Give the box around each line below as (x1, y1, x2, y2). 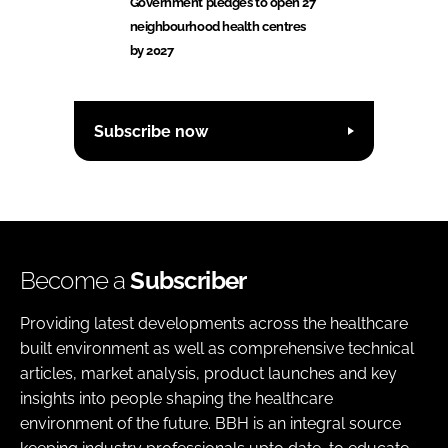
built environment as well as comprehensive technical (20, 339, 414, 359)
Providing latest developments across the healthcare (20, 314, 408, 334)
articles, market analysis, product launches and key (20, 364, 397, 384)
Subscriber (130, 266, 247, 296)
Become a (20, 266, 131, 296)
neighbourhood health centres (129, 19, 306, 35)
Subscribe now (94, 121, 208, 141)
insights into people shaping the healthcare (20, 389, 333, 409)
